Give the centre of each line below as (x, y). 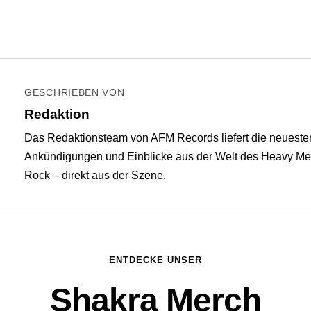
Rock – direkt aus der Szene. (95, 175)
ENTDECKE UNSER (155, 260)
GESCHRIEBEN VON (75, 92)
